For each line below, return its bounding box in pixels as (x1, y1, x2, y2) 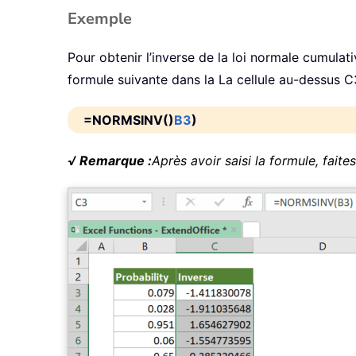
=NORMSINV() (83, 112, 174, 129)
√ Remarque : (68, 153, 152, 169)
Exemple (68, 8, 132, 30)
